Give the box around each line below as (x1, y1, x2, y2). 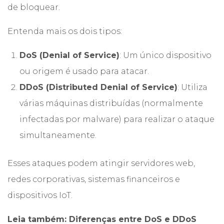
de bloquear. (7, 2, 60, 12)
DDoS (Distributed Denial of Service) (19, 82, 177, 92)
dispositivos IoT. (7, 190, 72, 200)
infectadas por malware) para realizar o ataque (19, 114, 214, 124)
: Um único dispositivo (119, 50, 211, 60)
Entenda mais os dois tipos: (7, 26, 122, 36)
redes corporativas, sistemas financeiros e (7, 174, 180, 184)
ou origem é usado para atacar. (19, 66, 149, 76)
